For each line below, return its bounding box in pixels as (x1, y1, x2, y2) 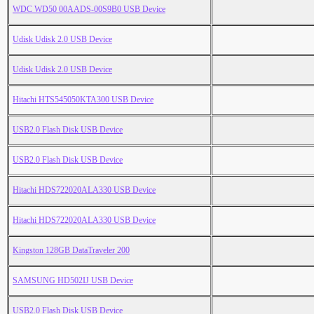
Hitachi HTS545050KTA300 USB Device (13, 95, 153, 105)
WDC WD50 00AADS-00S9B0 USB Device (13, 4, 165, 15)
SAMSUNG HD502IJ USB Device (13, 275, 133, 286)
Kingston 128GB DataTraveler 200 (13, 245, 130, 256)
